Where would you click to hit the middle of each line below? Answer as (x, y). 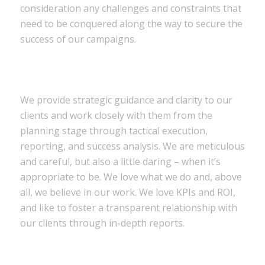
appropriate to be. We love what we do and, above (131, 177)
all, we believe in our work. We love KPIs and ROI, (127, 192)
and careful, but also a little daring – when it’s (120, 161)
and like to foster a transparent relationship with (128, 207)
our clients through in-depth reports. (102, 223)
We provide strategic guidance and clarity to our (126, 100)
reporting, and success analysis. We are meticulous (132, 146)
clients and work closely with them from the (116, 115)
